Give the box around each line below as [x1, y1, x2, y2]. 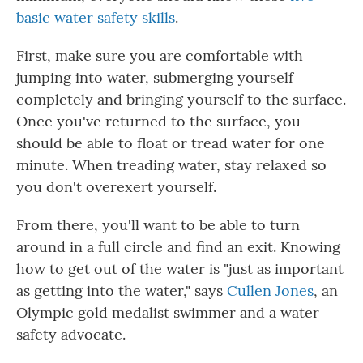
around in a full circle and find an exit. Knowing [16, 237, 340, 256]
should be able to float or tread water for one [16, 134, 325, 152]
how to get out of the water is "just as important [16, 259, 344, 278]
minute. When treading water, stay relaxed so [16, 156, 327, 174]
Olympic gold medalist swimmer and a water [16, 303, 319, 322]
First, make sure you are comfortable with [16, 46, 303, 65]
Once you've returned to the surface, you [16, 112, 301, 130]
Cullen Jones [227, 281, 314, 300]
